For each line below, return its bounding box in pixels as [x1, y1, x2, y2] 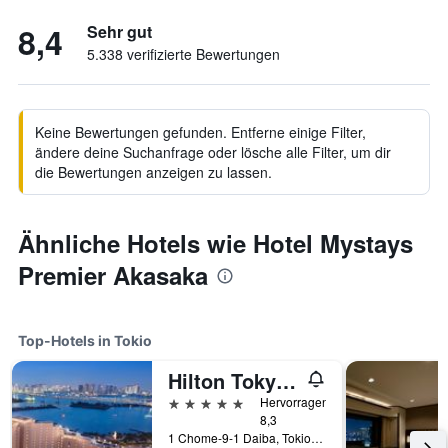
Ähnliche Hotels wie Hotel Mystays [18, 226, 413, 260]
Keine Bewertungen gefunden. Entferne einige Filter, [35, 122, 366, 142]
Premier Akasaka [18, 258, 208, 292]
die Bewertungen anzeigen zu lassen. [35, 162, 272, 182]
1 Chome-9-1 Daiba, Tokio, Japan [311, 429, 323, 446]
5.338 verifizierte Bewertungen [87, 44, 280, 64]
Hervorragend [260, 393, 336, 410]
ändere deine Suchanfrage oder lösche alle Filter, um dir [35, 142, 391, 162]
